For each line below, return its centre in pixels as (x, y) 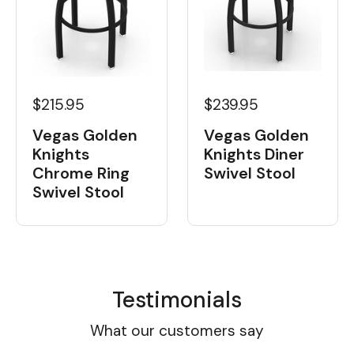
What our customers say (177, 330)
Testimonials (177, 299)
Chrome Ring (81, 173)
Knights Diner (254, 154)
